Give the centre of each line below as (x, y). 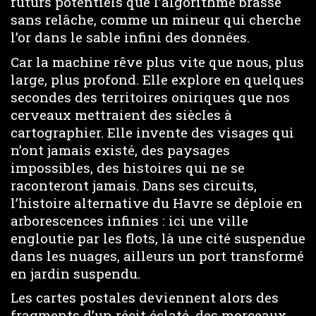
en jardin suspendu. (75, 273)
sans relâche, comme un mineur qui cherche (156, 20)
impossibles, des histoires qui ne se (128, 167)
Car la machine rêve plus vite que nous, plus (157, 61)
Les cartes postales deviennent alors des (145, 298)
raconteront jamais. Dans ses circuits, (134, 185)
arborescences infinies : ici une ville (129, 220)
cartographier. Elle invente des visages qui (152, 132)
